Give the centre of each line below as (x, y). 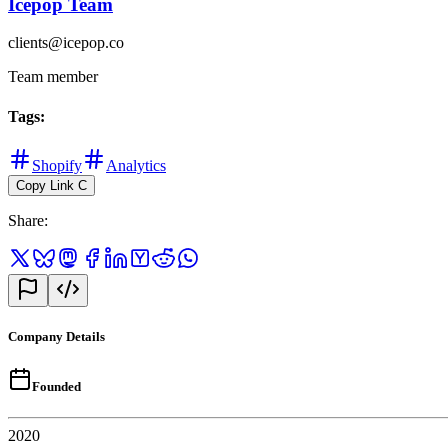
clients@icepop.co (66, 43)
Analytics (136, 165)
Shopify (57, 165)
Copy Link (45, 185)
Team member (53, 77)
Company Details (56, 337)
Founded (56, 387)
